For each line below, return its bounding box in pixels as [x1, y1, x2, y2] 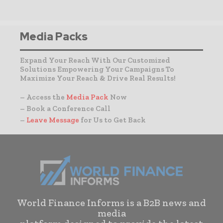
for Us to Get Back [81, 115, 146, 125]
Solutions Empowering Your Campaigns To [20, 65, 174, 74]
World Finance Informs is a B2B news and [17, 197, 206, 209]
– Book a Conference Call [20, 104, 111, 113]
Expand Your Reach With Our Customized [20, 56, 170, 65]
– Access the [20, 93, 66, 102]
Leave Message [26, 115, 81, 125]
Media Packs [20, 29, 88, 44]
